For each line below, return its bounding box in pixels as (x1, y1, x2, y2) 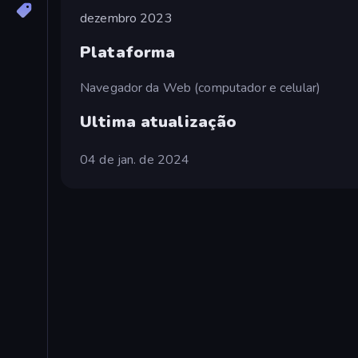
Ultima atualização (80, 110, 237, 133)
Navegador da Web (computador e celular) (80, 78, 321, 97)
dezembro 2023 (80, 9, 173, 27)
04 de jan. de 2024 (80, 150, 190, 169)
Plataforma (80, 42, 176, 64)
